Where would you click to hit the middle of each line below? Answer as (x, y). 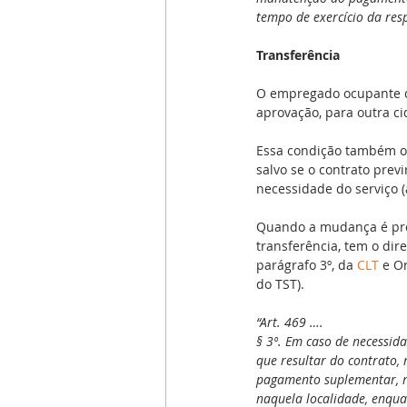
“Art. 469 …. (290, 322)
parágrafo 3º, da (307, 264)
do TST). (280, 283)
